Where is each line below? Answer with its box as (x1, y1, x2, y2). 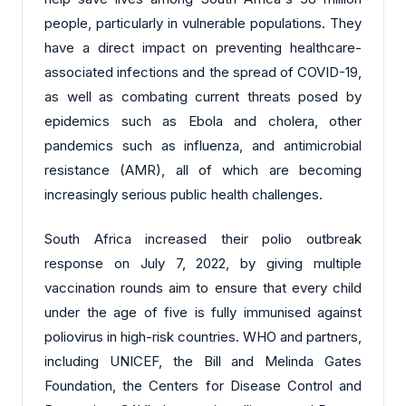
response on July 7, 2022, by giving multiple (44, 255, 362, 273)
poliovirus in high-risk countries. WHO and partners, (44, 328, 362, 346)
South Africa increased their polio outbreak (44, 230, 362, 248)
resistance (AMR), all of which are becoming (44, 160, 362, 179)
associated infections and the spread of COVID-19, (44, 63, 362, 81)
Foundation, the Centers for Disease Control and (44, 377, 362, 395)
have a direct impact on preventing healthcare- (44, 38, 362, 56)
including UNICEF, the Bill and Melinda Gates (44, 353, 362, 371)
